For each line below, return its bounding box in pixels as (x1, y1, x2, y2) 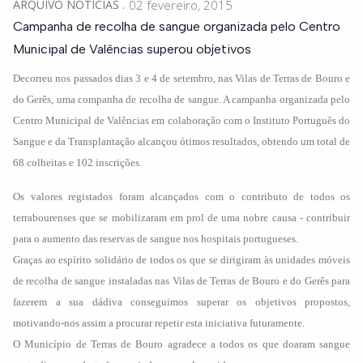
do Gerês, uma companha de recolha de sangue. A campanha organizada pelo (13, 93, 350, 105)
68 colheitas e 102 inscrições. (13, 156, 142, 169)
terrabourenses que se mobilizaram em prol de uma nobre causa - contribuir (13, 211, 350, 224)
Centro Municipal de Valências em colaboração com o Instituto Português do (13, 114, 350, 126)
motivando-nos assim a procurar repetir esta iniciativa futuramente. (13, 317, 305, 329)
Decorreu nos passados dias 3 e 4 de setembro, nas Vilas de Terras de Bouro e (13, 72, 350, 84)
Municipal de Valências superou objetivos (13, 41, 251, 57)
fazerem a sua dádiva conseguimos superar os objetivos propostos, (13, 296, 350, 308)
